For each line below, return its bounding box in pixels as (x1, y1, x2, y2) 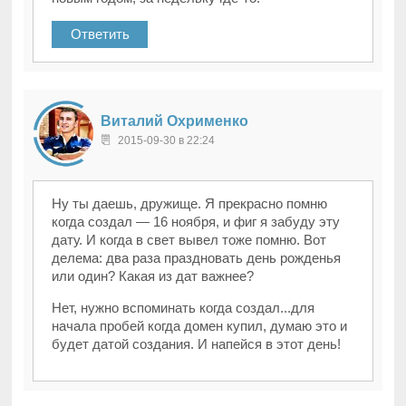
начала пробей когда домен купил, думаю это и (52, 318, 348, 334)
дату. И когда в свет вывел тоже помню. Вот (52, 232, 327, 248)
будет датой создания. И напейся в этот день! (52, 336, 342, 353)
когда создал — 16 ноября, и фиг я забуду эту (52, 214, 341, 230)
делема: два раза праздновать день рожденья (52, 250, 342, 266)
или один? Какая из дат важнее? (52, 268, 255, 285)
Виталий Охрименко (101, 113, 249, 130)
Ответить (70, 26, 130, 43)
